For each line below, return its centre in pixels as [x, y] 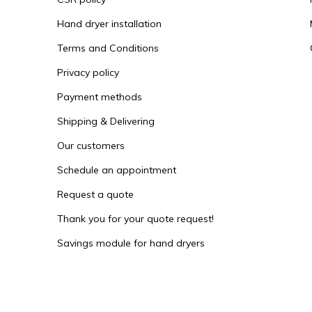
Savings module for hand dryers [131, 243]
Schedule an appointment [117, 170]
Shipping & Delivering [106, 121]
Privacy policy [88, 72]
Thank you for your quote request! [135, 219]
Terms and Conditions [108, 48]
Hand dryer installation [109, 24]
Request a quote [95, 194]
